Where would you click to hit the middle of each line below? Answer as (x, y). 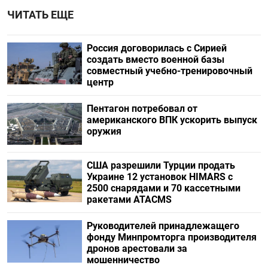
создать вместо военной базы (155, 60)
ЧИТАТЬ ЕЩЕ (40, 15)
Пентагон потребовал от (142, 109)
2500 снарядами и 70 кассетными (163, 188)
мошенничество (123, 260)
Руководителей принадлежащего (163, 226)
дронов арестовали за (137, 249)
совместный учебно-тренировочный (169, 71)
